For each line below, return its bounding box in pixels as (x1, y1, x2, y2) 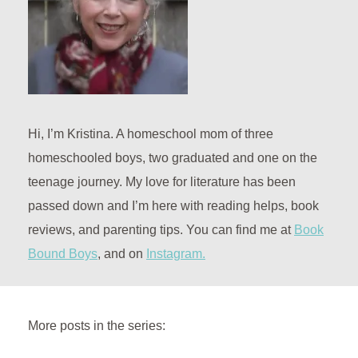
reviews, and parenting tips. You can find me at (28, 223, 294, 237)
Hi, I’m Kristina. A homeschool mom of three (28, 127, 273, 141)
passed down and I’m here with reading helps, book (28, 199, 319, 213)
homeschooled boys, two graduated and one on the (28, 151, 317, 165)
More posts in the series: (28, 319, 165, 333)
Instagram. (146, 247, 205, 261)
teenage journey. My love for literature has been (28, 175, 296, 189)
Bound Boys (28, 247, 97, 261)
